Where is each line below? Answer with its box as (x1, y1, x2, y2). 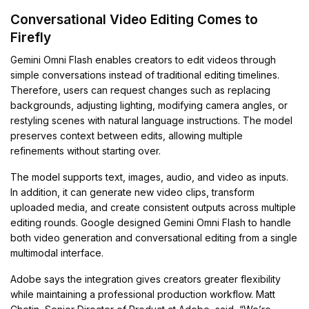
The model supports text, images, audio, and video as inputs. (10, 170, 289, 183)
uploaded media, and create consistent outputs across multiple (10, 201, 297, 213)
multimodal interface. (10, 246, 104, 259)
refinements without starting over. (10, 144, 161, 157)
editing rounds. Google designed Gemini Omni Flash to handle (10, 216, 292, 228)
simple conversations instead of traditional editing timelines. (10, 68, 280, 81)
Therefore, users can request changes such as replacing (10, 83, 271, 96)
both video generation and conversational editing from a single (10, 231, 298, 243)
